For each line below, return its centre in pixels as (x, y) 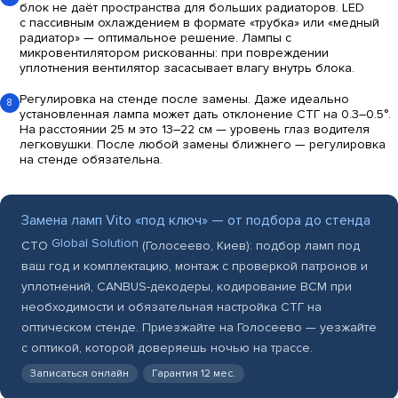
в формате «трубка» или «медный (279, 22)
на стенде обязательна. (91, 159)
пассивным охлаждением (104, 22)
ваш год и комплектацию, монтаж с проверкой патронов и (195, 266)
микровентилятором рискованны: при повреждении (174, 52)
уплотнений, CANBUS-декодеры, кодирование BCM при (187, 286)
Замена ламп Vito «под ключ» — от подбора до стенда (196, 221)
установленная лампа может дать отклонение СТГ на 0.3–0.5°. (205, 114)
